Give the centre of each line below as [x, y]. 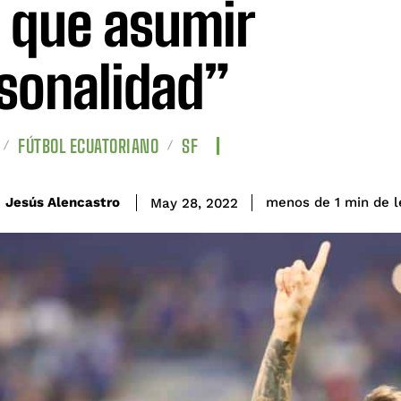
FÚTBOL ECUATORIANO [88, 145]
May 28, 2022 [194, 203]
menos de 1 [303, 203]
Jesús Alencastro [63, 203]
